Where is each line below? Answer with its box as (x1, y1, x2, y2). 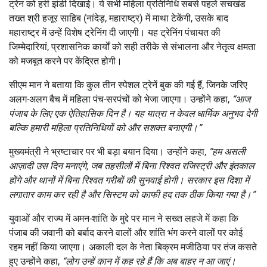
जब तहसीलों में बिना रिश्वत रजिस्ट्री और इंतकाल (91, 160, 254, 172)
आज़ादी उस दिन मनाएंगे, (9, 160, 91, 172)
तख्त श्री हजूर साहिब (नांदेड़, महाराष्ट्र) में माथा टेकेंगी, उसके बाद (9, 12, 228, 24)
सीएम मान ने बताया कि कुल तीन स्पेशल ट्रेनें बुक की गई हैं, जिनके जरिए (9, 79, 247, 91)
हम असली (212, 145, 246, 157)
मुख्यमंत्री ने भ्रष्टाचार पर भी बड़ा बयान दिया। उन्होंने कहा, (9, 145, 209, 157)
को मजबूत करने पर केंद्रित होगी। (9, 55, 122, 67)
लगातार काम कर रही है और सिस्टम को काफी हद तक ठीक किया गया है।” (9, 188, 255, 200)
